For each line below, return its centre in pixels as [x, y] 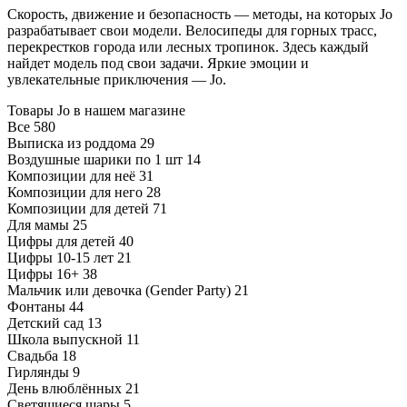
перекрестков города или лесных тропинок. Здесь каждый [188, 46]
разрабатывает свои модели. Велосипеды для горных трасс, [192, 30]
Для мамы [38, 224]
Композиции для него [75, 192]
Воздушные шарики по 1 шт [95, 159]
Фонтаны [36, 306]
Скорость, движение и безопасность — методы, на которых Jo [200, 14]
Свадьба [33, 355]
